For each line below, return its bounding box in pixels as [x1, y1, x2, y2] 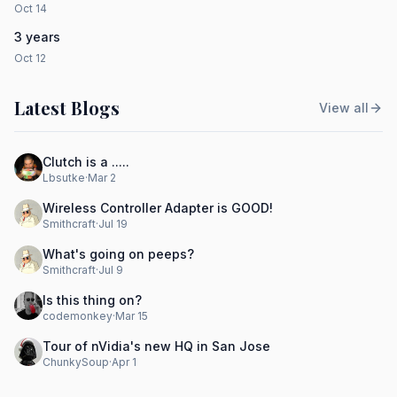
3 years [14, 29, 60, 44]
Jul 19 [98, 217, 128, 230]
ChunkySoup [43, 355, 109, 369]
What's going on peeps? [43, 246, 194, 261]
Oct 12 [14, 51, 46, 65]
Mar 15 [115, 309, 148, 323]
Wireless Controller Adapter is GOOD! [43, 200, 273, 215]
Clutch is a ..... [43, 154, 129, 169]
